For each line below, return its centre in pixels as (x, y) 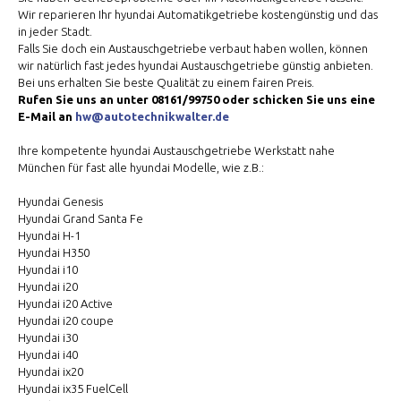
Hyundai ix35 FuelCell (73, 389)
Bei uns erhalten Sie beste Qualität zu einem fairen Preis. (166, 83)
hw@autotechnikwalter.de (152, 117)
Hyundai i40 (48, 355)
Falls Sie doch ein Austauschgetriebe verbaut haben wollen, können (193, 49)
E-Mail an (47, 117)
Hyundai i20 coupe (66, 321)
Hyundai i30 (48, 338)
